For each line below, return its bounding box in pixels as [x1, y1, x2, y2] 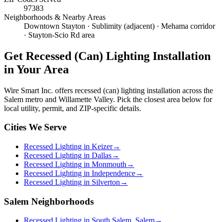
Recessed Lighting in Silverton [24, 178, 120, 186]
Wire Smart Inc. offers [4, 86, 75, 95]
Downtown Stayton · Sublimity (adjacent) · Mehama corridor [24, 21, 215, 30]
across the [180, 86, 213, 95]
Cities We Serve [4, 122, 66, 133]
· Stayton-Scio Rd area [24, 30, 95, 39]
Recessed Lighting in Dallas [24, 151, 111, 160]
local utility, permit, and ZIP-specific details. [4, 104, 141, 112]
